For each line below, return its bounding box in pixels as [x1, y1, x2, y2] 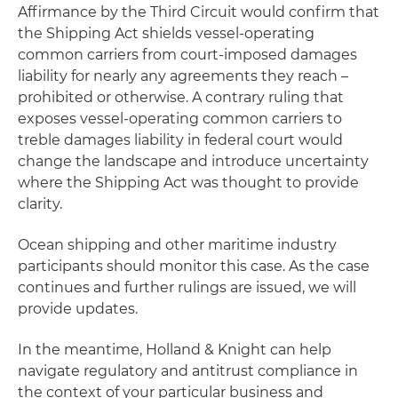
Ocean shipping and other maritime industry [18, 236, 337, 253]
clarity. [18, 195, 62, 212]
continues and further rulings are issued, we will [18, 279, 356, 296]
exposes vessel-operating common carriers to [18, 110, 342, 127]
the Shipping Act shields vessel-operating [18, 25, 314, 42]
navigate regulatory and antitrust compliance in [18, 362, 358, 379]
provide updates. [18, 300, 138, 317]
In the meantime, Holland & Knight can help [18, 341, 331, 358]
